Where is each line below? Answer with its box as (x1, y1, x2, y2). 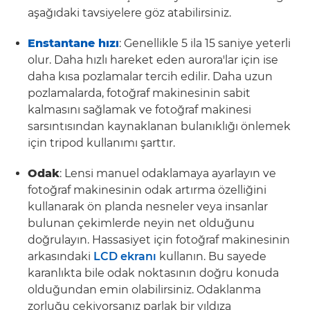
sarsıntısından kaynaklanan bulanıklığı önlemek (28, 120, 291, 133)
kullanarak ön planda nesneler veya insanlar (28, 200, 268, 213)
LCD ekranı (93, 250, 156, 263)
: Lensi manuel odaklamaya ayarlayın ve (60, 167, 276, 180)
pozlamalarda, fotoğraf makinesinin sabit (28, 86, 250, 100)
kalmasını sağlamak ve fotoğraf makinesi (28, 103, 251, 116)
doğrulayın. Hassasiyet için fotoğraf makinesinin (28, 233, 290, 246)
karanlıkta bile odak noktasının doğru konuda (28, 266, 279, 280)
